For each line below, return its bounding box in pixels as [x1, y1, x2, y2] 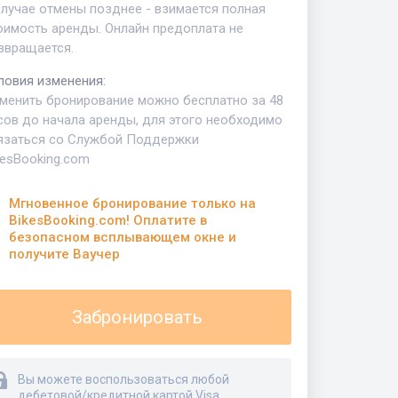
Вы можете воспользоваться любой [18, 372, 229, 387]
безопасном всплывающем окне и [9, 229, 236, 246]
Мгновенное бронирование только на [9, 195, 256, 212]
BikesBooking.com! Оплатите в [9, 212, 207, 229]
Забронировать [71, 306, 203, 329]
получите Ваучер [9, 246, 120, 263]
